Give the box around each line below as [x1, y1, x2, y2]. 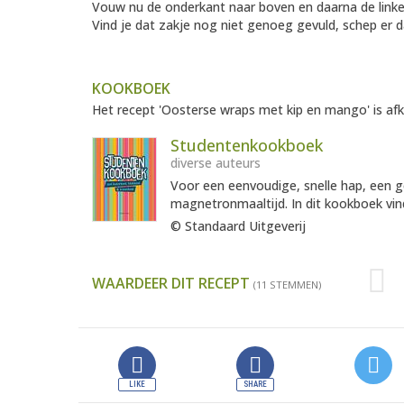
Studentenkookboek [170, 134, 323, 157]
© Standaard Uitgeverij [170, 217, 306, 235]
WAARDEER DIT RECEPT [92, 273, 253, 294]
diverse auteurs [170, 154, 261, 172]
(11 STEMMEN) [253, 278, 321, 292]
